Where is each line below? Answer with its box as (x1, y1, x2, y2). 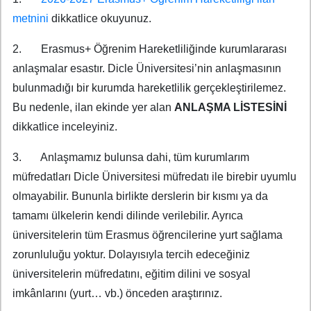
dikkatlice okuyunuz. (49, 12, 151, 25)
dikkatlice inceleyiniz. (12, 121, 117, 133)
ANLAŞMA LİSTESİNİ (174, 101, 287, 114)
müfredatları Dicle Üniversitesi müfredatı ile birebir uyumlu (12, 171, 296, 183)
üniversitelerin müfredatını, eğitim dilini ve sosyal (12, 268, 251, 280)
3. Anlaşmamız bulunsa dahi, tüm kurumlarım (12, 151, 249, 164)
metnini (12, 12, 49, 25)
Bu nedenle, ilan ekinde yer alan (12, 101, 174, 114)
